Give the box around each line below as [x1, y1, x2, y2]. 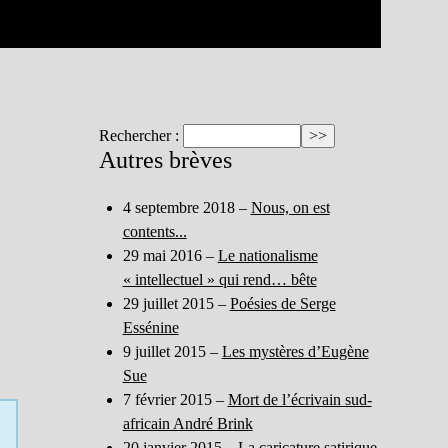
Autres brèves [98, 146, 232, 173]
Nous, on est [250, 198, 330, 216]
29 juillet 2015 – [122, 294, 230, 312]
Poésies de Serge [229, 294, 336, 312]
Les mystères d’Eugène [221, 342, 369, 360]
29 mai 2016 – [122, 246, 218, 264]
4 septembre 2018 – [122, 198, 251, 216]
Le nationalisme [217, 246, 318, 264]
